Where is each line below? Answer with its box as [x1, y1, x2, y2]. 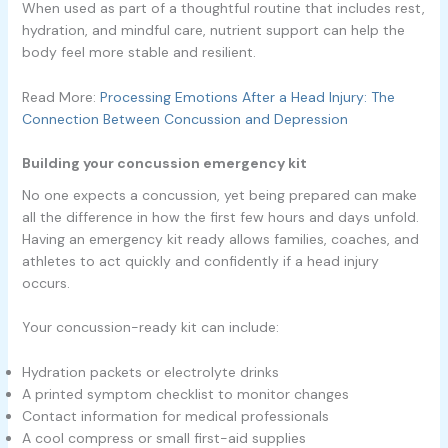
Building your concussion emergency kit [21, 154, 307, 173]
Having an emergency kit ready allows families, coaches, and [21, 229, 419, 248]
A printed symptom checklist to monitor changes [21, 384, 349, 403]
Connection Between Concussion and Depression [21, 109, 348, 128]
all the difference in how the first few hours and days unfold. [21, 207, 419, 226]
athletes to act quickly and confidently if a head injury [21, 251, 379, 270]
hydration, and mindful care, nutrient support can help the [21, 21, 405, 40]
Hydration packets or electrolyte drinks [21, 362, 279, 381]
